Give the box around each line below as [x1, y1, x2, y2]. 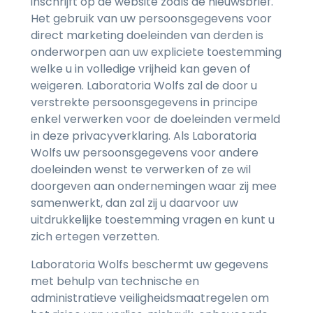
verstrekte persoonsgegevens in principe [31, 94, 258, 111]
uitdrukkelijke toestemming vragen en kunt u [31, 212, 275, 228]
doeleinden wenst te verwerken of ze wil [31, 161, 251, 178]
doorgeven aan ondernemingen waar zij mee [31, 178, 277, 195]
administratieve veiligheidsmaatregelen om [31, 290, 269, 307]
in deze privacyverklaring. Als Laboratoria [31, 128, 256, 145]
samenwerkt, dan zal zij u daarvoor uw [31, 195, 238, 212]
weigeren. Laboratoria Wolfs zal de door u [31, 78, 257, 94]
